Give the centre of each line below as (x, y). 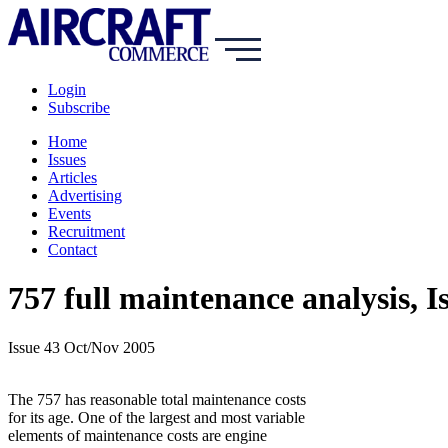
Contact (72, 249)
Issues (67, 159)
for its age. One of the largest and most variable (156, 417)
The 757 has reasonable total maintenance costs (157, 399)
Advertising (85, 195)
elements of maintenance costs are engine (137, 435)
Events (69, 213)
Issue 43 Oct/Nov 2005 (81, 347)
